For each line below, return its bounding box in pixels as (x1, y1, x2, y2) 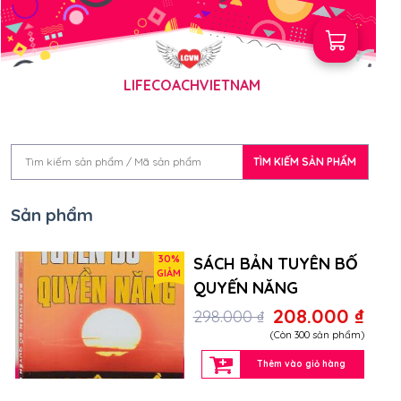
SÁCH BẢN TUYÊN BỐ (192, 252, 358, 274)
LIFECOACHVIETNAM (124, 76, 260, 94)
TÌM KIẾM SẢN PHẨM (253, 155, 356, 168)
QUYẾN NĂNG (192, 277, 298, 298)
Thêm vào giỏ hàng (257, 357, 346, 370)
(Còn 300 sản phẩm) (269, 328, 364, 341)
